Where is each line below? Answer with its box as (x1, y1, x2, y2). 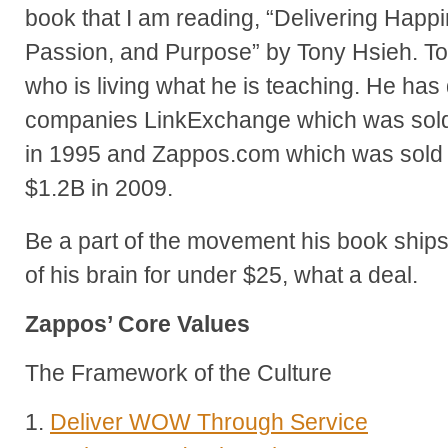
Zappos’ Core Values (25, 310, 250, 337)
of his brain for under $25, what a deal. (25, 261, 418, 288)
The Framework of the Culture (25, 359, 332, 386)
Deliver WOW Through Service (50, 408, 368, 435)
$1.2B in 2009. (25, 175, 173, 202)
